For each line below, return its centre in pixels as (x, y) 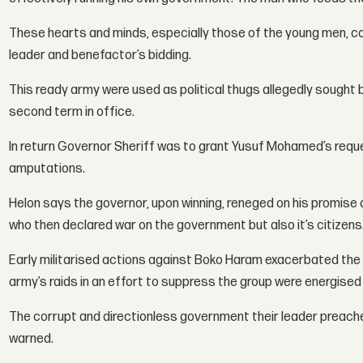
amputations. (47, 169)
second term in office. (72, 113)
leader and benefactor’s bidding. (100, 56)
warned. (32, 340)
